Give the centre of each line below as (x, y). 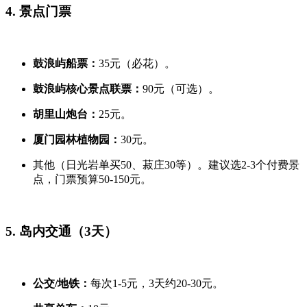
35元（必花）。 (137, 63)
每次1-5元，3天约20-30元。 (157, 283)
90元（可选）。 (181, 88)
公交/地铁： (62, 283)
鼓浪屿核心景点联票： (88, 88)
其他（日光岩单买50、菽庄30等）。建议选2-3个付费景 (166, 164)
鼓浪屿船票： (66, 63)
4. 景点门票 (38, 11)
